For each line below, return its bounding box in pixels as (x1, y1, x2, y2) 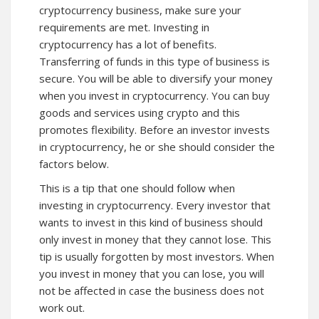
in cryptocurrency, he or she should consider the (39, 139, 275, 154)
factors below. (39, 156, 109, 171)
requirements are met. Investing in (39, 19, 209, 34)
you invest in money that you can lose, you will (39, 266, 264, 281)
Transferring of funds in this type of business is (39, 53, 270, 68)
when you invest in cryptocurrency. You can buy (39, 88, 270, 103)
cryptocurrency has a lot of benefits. (39, 36, 216, 51)
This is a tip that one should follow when (39, 180, 235, 195)
